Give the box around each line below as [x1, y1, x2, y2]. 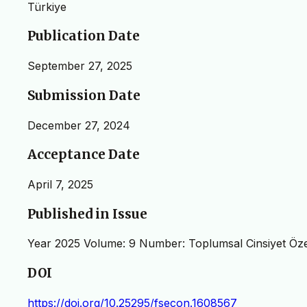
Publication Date [27, 28, 140, 45]
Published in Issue [27, 206, 147, 222]
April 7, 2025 [27, 177, 93, 192]
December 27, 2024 [27, 118, 130, 132]
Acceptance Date [27, 147, 140, 163]
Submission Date [27, 87, 140, 103]
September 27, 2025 [27, 59, 132, 73]
